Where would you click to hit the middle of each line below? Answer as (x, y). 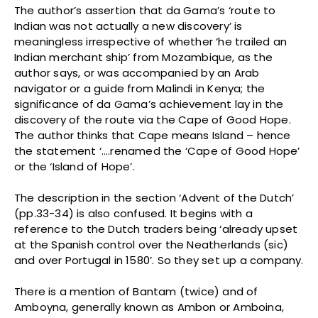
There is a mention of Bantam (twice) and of (136, 292)
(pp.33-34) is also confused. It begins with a (134, 214)
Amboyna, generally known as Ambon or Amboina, (149, 307)
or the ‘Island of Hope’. (75, 167)
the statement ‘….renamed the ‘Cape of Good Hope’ (157, 151)
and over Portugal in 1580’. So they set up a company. (159, 261)
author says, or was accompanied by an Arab (137, 73)
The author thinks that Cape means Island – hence (153, 136)
